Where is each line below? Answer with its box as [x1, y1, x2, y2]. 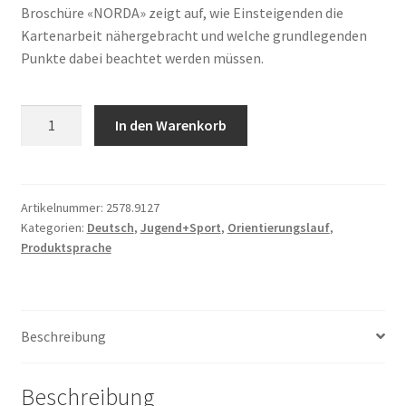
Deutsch [86, 218, 134, 236]
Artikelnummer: [20, 198, 106, 216]
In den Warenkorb [115, 115, 227, 134]
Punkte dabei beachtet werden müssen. [20, 49, 264, 68]
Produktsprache [20, 238, 111, 256]
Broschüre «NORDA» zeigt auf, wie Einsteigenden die [20, 4, 343, 23]
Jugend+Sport [140, 218, 221, 236]
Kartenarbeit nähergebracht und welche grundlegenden [20, 26, 367, 45]
